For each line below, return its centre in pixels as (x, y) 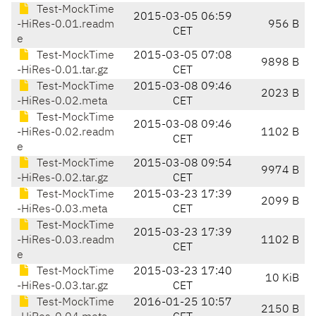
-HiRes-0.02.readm (66, 133)
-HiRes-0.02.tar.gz (62, 179)
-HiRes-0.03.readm (66, 241)
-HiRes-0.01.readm (66, 25)
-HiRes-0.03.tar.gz (62, 287)
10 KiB (282, 279)
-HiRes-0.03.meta (62, 210)
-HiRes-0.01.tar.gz (62, 71)
